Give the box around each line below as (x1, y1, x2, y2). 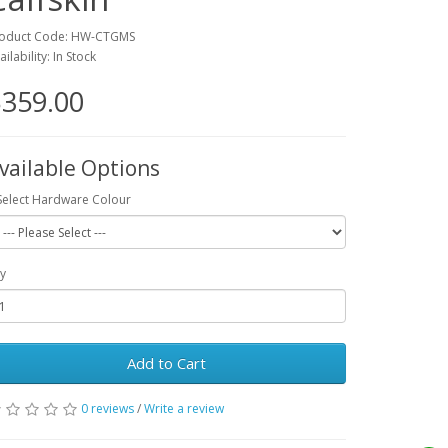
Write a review (144, 400, 224, 417)
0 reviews (81, 400, 134, 417)
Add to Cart (126, 353, 206, 373)
